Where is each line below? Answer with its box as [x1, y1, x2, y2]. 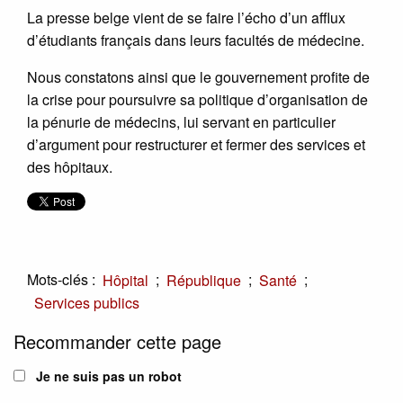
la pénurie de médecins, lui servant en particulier [27, 111, 336, 132]
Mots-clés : [27, 268, 95, 290]
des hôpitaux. [27, 156, 112, 177]
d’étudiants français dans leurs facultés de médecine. [27, 29, 364, 50]
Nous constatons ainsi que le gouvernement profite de [27, 66, 370, 87]
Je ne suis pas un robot [32, 367, 182, 385]
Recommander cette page [13, 328, 221, 354]
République [166, 269, 241, 291]
